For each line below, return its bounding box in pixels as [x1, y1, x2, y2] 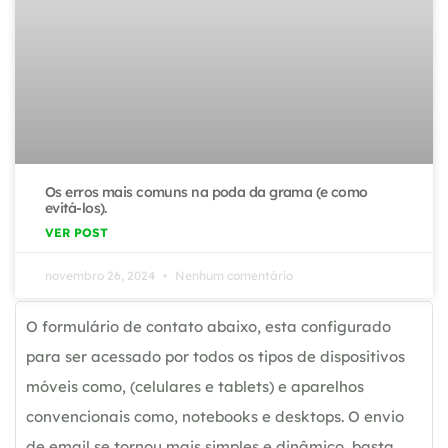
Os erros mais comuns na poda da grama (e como [45, 183, 368, 202]
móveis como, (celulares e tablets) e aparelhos [26, 377, 364, 397]
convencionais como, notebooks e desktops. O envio [26, 407, 404, 427]
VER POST [45, 225, 108, 241]
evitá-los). [45, 199, 107, 218]
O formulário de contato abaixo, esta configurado [26, 317, 391, 337]
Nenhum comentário [172, 268, 293, 284]
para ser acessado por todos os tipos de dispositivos [26, 347, 405, 367]
